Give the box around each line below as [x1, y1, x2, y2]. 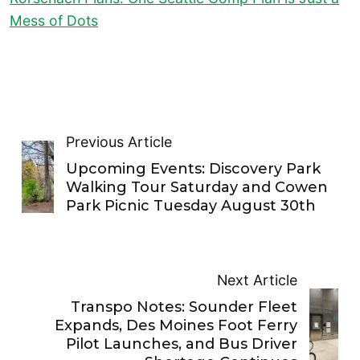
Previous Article [65, 133, 172, 151]
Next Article [217, 272, 298, 289]
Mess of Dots [10, 11, 98, 29]
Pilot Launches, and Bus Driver [66, 335, 298, 354]
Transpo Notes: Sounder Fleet [71, 298, 298, 317]
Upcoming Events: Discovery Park [65, 160, 321, 178]
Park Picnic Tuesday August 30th [65, 197, 316, 215]
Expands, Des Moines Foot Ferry [55, 317, 298, 335]
